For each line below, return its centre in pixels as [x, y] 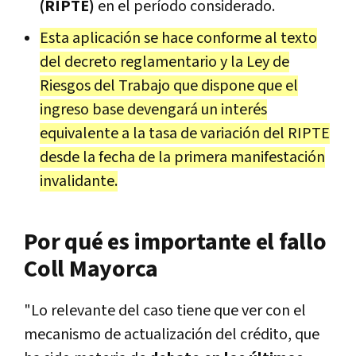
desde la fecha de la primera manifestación [182, 157]
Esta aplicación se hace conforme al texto [178, 38]
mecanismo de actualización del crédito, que [172, 334]
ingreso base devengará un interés [153, 109]
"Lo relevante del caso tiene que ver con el [165, 310]
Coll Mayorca [91, 269]
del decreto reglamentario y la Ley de [164, 62]
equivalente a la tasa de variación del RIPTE [185, 133]
